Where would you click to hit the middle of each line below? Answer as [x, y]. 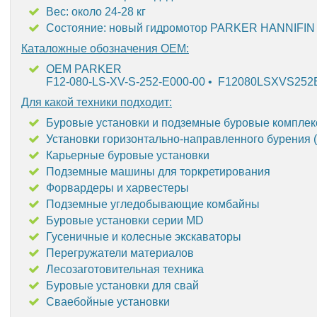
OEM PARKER [84, 69]
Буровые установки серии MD [125, 220]
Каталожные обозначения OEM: [105, 48]
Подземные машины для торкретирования [158, 172]
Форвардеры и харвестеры [117, 188]
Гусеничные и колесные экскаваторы [144, 237]
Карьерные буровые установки [128, 155]
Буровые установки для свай [122, 286]
